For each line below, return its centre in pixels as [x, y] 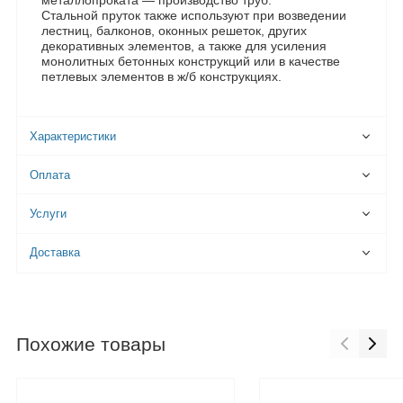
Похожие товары [91, 344]
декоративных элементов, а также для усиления [184, 46]
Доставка [55, 253]
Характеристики [73, 136]
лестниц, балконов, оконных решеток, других [174, 31]
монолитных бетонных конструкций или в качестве [191, 62]
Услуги [49, 214]
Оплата [50, 175]
